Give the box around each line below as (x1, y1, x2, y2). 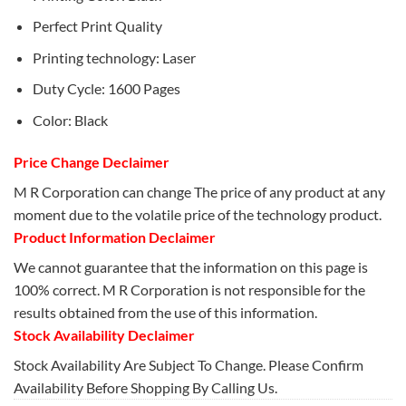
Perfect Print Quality (32, 17, 162, 35)
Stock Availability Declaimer (14, 325, 195, 343)
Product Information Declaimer (14, 227, 216, 246)
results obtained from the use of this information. (14, 303, 317, 321)
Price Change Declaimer (14, 152, 169, 170)
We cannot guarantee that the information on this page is (14, 257, 368, 275)
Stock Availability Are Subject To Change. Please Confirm (14, 355, 363, 373)
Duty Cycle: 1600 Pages (32, 80, 180, 98)
